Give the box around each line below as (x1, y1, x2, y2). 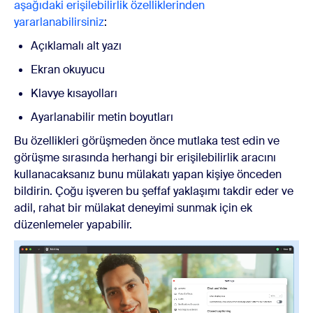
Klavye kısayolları (31, 86, 117, 101)
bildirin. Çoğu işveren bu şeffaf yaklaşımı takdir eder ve (14, 184, 293, 199)
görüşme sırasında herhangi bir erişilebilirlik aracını (14, 150, 276, 166)
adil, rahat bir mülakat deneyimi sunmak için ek (14, 201, 252, 216)
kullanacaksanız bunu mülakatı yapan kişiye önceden (14, 167, 282, 182)
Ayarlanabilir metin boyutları (31, 110, 173, 125)
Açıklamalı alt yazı (31, 38, 122, 54)
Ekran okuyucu (31, 62, 105, 78)
